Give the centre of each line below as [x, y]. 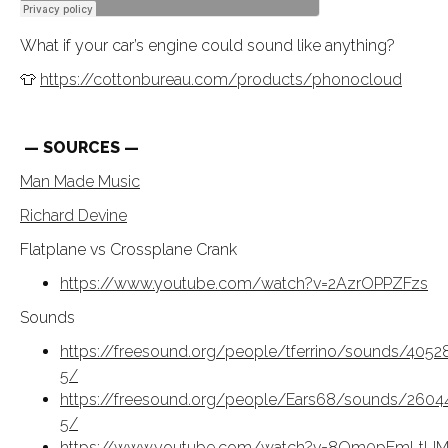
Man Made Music [80, 181]
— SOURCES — [79, 147]
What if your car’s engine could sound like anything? [207, 45]
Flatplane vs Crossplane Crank [128, 249]
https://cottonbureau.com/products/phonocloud [221, 79]
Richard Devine [73, 215]
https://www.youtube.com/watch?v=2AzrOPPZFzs [244, 283]
